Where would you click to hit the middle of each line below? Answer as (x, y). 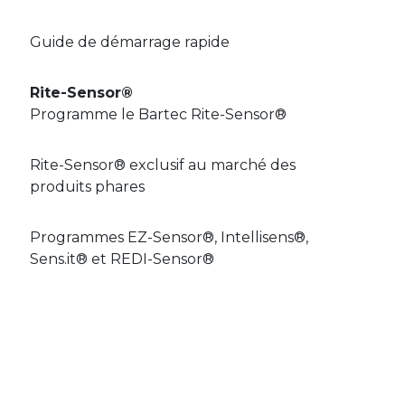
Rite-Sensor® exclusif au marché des (163, 165)
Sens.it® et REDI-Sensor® (122, 259)
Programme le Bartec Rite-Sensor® (158, 114)
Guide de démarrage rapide (130, 42)
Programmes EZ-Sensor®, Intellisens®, (169, 237)
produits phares (87, 186)
